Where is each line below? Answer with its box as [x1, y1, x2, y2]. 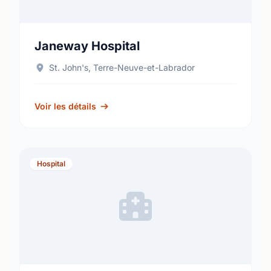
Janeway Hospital [34, 39, 140, 53]
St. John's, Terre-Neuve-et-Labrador [48, 62, 195, 73]
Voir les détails [34, 101, 96, 111]
